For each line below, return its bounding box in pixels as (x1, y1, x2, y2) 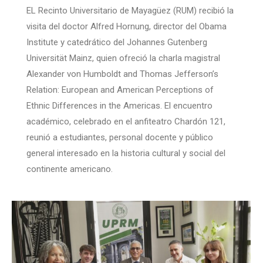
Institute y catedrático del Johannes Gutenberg (26, 37, 207, 48)
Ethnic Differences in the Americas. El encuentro (26, 100, 213, 112)
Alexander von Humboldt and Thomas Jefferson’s (26, 69, 218, 80)
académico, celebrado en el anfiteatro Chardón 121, (26, 116, 225, 127)
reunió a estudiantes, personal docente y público (26, 132, 213, 143)
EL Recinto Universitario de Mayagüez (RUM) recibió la (26, 5, 234, 16)
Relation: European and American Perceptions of (26, 85, 214, 96)
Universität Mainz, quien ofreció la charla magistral (26, 53, 220, 64)
